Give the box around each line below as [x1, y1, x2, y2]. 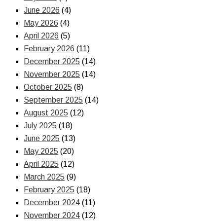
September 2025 [24, 96, 83, 104]
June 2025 [24, 134, 60, 143]
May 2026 [24, 19, 58, 27]
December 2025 [24, 57, 80, 66]
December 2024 [24, 198, 80, 207]
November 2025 [24, 70, 80, 78]
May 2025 [24, 147, 58, 155]
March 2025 [24, 173, 65, 181]
